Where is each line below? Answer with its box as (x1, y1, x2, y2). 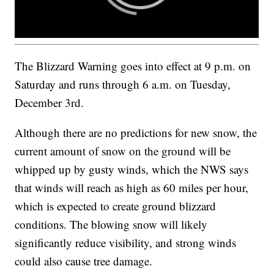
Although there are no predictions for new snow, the (15, 124, 257, 140)
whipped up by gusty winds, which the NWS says (15, 161, 249, 177)
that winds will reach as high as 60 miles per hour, (15, 179, 249, 195)
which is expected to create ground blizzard (15, 198, 217, 213)
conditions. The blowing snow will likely (15, 216, 208, 232)
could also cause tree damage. (15, 253, 153, 268)
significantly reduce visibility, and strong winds (15, 234, 237, 250)
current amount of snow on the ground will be (15, 143, 231, 158)
